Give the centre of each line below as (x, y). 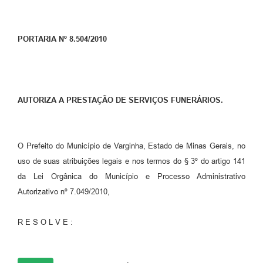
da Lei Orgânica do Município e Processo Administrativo (131, 176)
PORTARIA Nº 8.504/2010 (62, 39)
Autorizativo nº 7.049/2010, (64, 191)
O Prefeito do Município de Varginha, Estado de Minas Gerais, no (131, 146)
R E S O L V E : (45, 222)
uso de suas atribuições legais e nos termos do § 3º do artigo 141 (131, 161)
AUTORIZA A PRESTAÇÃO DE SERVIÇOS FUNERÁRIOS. (120, 100)
